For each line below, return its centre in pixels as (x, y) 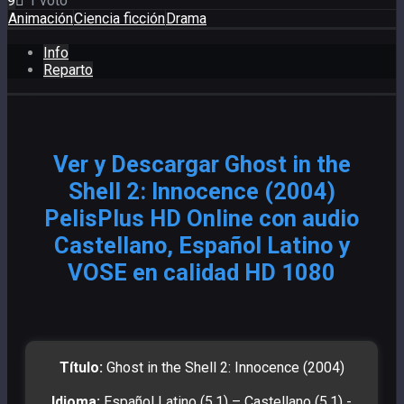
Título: (81, 368)
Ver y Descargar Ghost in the (202, 165)
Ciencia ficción (119, 19)
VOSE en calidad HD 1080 (202, 273)
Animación (41, 19)
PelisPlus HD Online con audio (202, 219)
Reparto (68, 70)
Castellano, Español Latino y (202, 246)
